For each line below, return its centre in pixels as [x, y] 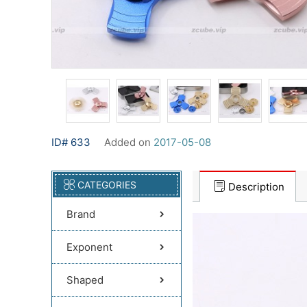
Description [256, 187]
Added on [129, 142]
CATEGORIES [107, 185]
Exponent [89, 247]
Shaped [85, 280]
